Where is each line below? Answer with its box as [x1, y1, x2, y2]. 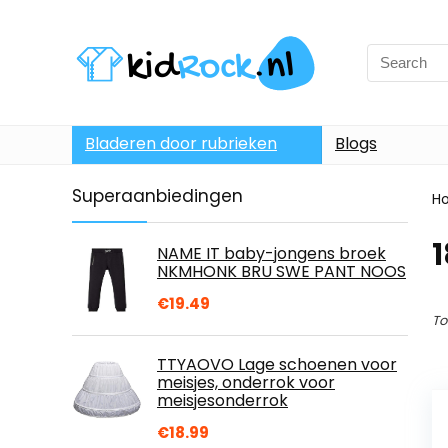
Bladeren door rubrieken [85, 132, 277, 155]
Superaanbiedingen [72, 184, 243, 208]
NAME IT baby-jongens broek [157, 242, 386, 265]
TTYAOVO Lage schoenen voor [157, 353, 397, 376]
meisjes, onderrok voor [157, 371, 335, 394]
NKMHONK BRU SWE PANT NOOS [157, 260, 406, 283]
